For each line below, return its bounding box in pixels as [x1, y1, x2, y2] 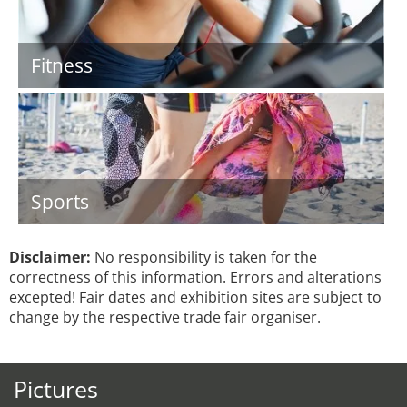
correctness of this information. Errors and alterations [9, 267, 382, 287]
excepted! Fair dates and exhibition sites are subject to [9, 287, 382, 307]
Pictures [14, 373, 98, 404]
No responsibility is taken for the [91, 247, 317, 267]
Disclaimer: [9, 247, 91, 267]
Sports [31, 189, 89, 214]
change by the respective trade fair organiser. [9, 307, 321, 327]
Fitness [31, 53, 93, 78]
